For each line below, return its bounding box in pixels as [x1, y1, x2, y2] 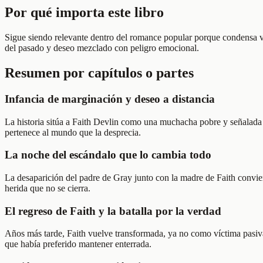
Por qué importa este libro [5, 5, 164, 21]
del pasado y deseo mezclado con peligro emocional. [5, 42, 199, 53]
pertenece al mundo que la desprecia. [5, 127, 141, 137]
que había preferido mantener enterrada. [5, 239, 151, 249]
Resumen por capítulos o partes [5, 65, 194, 80]
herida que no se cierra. [5, 183, 90, 193]
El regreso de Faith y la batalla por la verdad [5, 204, 221, 217]
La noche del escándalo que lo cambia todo [5, 149, 211, 161]
